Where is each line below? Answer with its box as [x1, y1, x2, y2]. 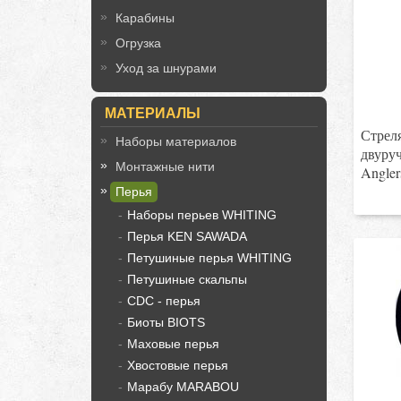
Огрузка [115, 36, 161, 50]
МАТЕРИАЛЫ [105, 106, 200, 121]
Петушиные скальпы [127, 272, 247, 286]
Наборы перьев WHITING [127, 208, 277, 222]
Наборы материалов [115, 134, 236, 149]
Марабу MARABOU [127, 380, 239, 394]
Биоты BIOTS [127, 315, 205, 329]
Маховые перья [127, 337, 219, 351]
